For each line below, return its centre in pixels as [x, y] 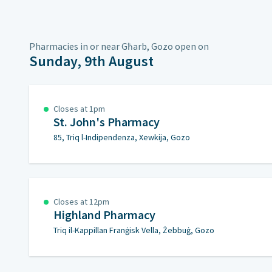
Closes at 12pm [81, 202]
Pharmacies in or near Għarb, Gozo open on [119, 46]
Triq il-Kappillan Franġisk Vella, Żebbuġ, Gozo [134, 230]
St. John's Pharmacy [107, 122]
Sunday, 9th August [91, 61]
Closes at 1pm [79, 109]
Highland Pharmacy [104, 215]
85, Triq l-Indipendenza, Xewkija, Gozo [122, 137]
